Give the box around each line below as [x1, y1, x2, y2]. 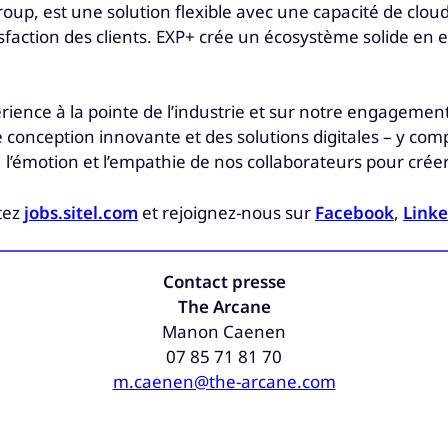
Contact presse [162, 270, 286, 293]
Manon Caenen [162, 320, 286, 343]
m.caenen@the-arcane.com [112, 370, 336, 393]
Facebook [315, 200, 394, 224]
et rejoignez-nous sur [138, 200, 315, 224]
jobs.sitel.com [24, 200, 138, 224]
